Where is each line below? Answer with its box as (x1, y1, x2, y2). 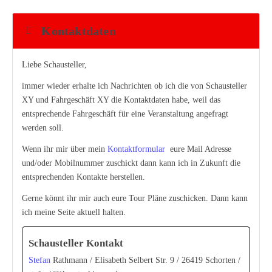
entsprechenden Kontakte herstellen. (22, 172, 145, 182)
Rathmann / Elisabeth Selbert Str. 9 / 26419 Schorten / (50, 256, 240, 265)
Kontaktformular (107, 144, 165, 154)
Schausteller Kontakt (29, 237, 123, 249)
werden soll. (22, 123, 64, 132)
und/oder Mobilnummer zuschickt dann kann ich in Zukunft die (22, 158, 240, 168)
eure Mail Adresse (165, 144, 231, 154)
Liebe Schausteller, (22, 60, 87, 69)
